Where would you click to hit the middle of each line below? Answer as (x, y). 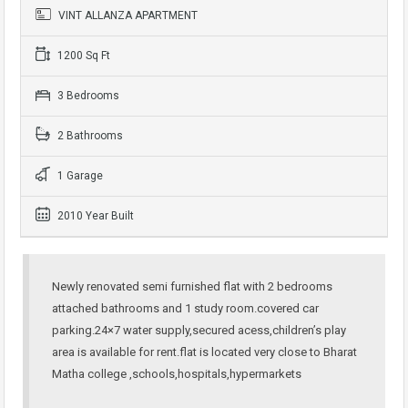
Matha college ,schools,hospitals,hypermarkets (177, 374)
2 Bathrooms (89, 136)
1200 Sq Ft (82, 56)
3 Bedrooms (87, 96)
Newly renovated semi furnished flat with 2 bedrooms (192, 287)
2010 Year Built (94, 216)
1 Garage (79, 176)
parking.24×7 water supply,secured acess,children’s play (199, 331)
